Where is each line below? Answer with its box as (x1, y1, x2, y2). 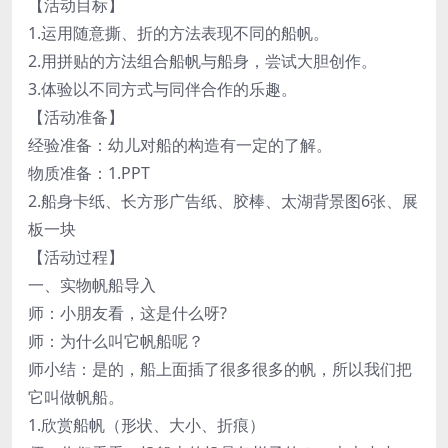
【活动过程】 (28, 245, 124, 268)
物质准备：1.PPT (28, 161, 150, 184)
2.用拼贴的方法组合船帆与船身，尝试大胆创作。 (28, 49, 377, 72)
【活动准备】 (28, 105, 124, 128)
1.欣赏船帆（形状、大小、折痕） (28, 413, 265, 436)
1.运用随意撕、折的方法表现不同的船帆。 (28, 21, 329, 44)
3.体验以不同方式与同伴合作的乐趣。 (28, 77, 297, 100)
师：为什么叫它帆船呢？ (28, 329, 204, 352)
